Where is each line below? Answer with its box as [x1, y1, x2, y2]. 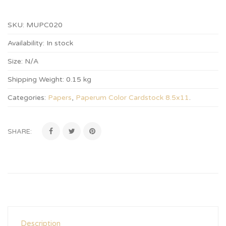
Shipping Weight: [8, 75, 64, 84]
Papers [48, 93, 72, 102]
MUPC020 [26, 21, 63, 29]
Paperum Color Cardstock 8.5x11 [76, 93, 189, 102]
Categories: [8, 93, 46, 102]
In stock [46, 39, 73, 47]
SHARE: [8, 128, 32, 136]
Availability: [8, 39, 44, 47]
